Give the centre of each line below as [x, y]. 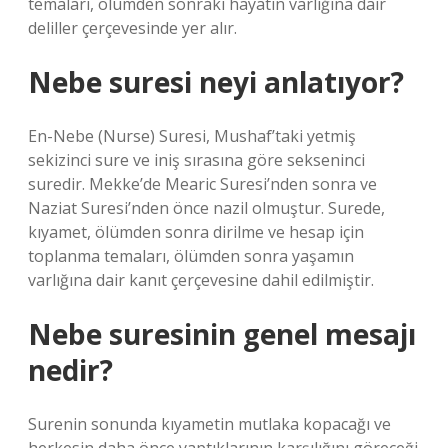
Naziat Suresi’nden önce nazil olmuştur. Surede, [206, 208]
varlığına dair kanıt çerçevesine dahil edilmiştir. [201, 280]
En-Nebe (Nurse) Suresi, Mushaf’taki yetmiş [192, 136]
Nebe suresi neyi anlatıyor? [216, 82]
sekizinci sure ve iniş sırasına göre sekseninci [196, 160]
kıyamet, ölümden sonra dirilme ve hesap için [196, 232]
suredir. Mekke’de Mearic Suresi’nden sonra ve [202, 184]
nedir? [70, 370]
